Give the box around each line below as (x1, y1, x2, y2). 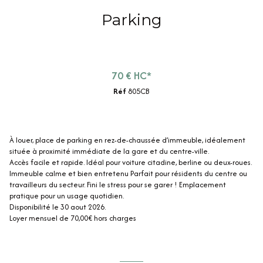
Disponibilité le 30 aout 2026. (9, 201, 106, 213)
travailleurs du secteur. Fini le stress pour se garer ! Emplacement (9, 179, 226, 191)
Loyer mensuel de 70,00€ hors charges (9, 213, 136, 224)
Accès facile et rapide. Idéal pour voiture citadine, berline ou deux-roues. (9, 157, 252, 168)
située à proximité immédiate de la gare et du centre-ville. (9, 146, 209, 157)
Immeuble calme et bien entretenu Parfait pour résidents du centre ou (9, 168, 247, 180)
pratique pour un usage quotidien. (9, 190, 124, 202)
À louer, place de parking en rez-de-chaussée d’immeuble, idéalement (9, 134, 245, 146)
